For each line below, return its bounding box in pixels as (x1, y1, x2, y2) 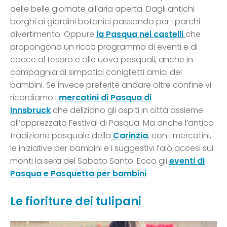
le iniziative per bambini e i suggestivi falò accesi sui (10, 142, 213, 155)
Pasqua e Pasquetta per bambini (10, 168, 146, 180)
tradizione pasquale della (10, 130, 111, 142)
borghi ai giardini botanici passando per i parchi (10, 16, 200, 28)
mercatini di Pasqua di (59, 92, 152, 104)
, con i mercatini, (148, 130, 211, 142)
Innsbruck (10, 104, 51, 117)
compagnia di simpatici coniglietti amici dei (10, 66, 182, 79)
